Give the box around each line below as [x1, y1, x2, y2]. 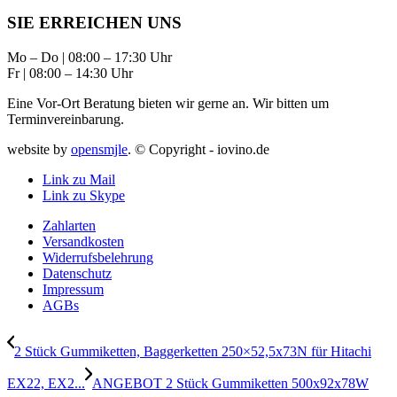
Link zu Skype [43, 187, 125, 203]
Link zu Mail [43, 171, 115, 187]
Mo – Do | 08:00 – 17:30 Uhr [7, 49, 172, 65]
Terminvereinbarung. [7, 111, 124, 127]
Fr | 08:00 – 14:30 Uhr [7, 65, 133, 81]
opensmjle [71, 141, 128, 157]
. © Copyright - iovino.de [128, 141, 269, 157]
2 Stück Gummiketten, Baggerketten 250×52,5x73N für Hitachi [14, 343, 371, 359]
